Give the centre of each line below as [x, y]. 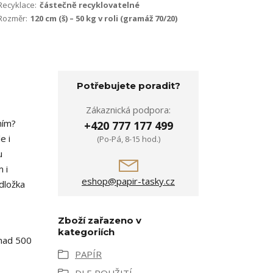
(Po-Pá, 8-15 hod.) [128, 139]
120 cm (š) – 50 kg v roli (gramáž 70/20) [104, 19]
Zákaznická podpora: [128, 110]
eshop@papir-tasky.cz [128, 181]
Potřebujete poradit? [128, 86]
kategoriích [86, 232]
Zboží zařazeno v [100, 221]
